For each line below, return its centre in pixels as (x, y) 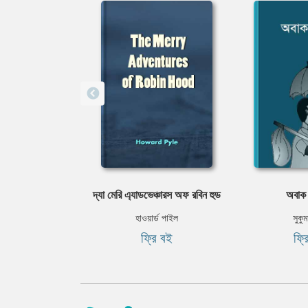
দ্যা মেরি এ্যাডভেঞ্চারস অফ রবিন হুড (157, 195)
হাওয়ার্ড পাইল (157, 218)
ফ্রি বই (157, 238)
